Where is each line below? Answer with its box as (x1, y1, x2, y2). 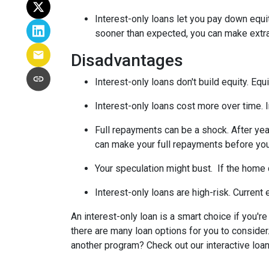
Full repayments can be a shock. (95, 124, 231, 136)
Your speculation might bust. (95, 163, 215, 174)
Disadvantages (71, 50, 183, 70)
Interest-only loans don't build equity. (95, 76, 251, 88)
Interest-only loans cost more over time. (95, 100, 265, 112)
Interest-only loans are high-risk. (95, 187, 231, 198)
